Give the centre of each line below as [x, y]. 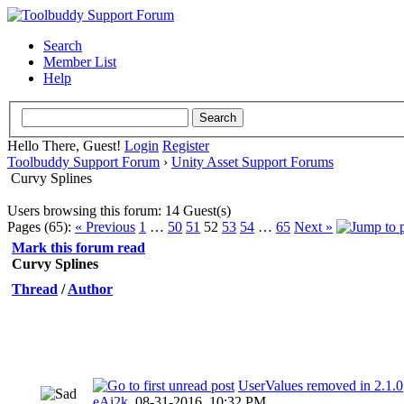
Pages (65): [39, 226]
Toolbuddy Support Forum [83, 161]
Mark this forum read [78, 247]
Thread [35, 289]
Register [186, 145]
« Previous [105, 226]
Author [90, 289]
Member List [80, 62]
